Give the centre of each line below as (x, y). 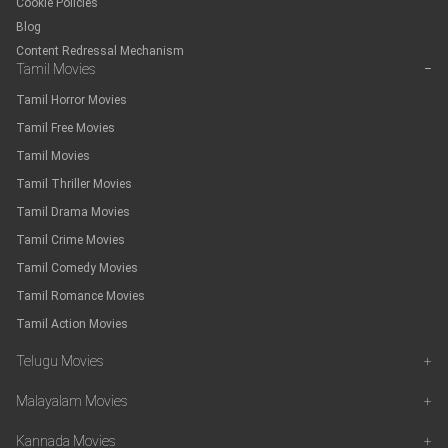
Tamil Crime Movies (70, 240)
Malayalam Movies (72, 401)
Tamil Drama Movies (73, 212)
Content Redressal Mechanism (100, 51)
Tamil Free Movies (65, 128)
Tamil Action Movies (72, 324)
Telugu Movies (60, 361)
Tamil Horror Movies (71, 100)
